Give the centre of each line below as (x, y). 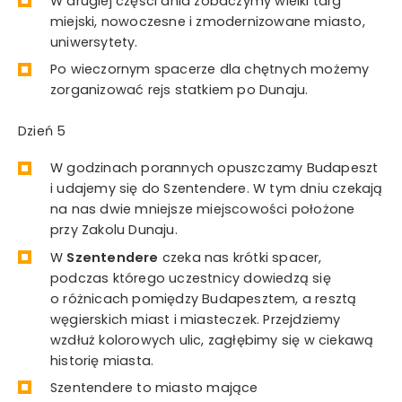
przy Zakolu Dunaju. (114, 230)
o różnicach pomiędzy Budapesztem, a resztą (204, 298)
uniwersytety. (94, 42)
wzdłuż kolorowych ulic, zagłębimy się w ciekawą (212, 340)
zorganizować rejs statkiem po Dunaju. (179, 90)
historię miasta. (102, 360)
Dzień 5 (42, 131)
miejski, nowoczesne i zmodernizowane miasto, (208, 21)
